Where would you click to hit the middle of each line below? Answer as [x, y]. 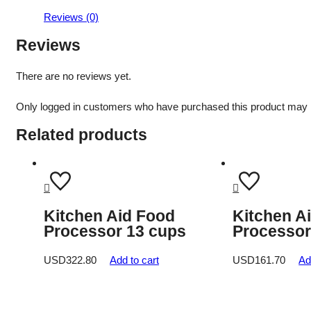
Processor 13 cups [115, 232]
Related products [82, 135]
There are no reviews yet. [74, 76]
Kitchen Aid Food [109, 217]
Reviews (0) [71, 17]
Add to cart [134, 260]
